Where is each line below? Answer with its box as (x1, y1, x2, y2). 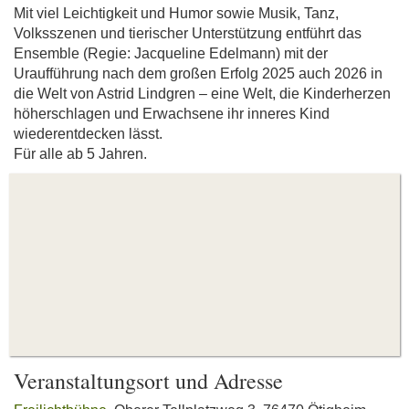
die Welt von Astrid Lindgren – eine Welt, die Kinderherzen (14, 86, 391, 101)
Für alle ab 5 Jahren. (14, 146, 147, 162)
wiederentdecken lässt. (14, 126, 163, 142)
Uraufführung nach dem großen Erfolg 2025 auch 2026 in (14, 66, 383, 81)
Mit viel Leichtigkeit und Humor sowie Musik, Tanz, (14, 5, 339, 21)
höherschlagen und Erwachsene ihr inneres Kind (14, 106, 330, 121)
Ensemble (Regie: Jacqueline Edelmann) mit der (14, 46, 328, 61)
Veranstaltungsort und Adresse (14, 366, 283, 395)
